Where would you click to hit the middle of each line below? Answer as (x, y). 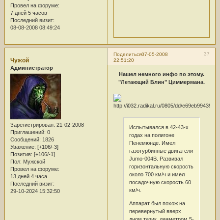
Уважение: (23, 147)
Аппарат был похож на (157, 203)
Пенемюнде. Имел (152, 143)
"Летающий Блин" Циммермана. (162, 82)
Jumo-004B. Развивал (156, 158)
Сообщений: (25, 140)
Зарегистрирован (32, 125)
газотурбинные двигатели (161, 151)
